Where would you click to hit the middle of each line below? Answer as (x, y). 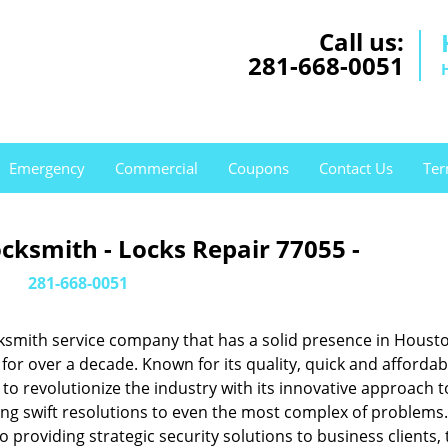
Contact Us (356, 168)
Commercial (156, 168)
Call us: (361, 41)
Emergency (47, 168)
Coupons (258, 168)
